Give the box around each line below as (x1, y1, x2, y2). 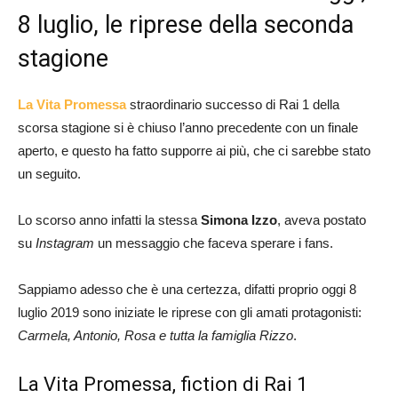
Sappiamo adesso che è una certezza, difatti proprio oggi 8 (18, 282, 356, 298)
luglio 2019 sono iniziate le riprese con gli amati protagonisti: (18, 305, 362, 321)
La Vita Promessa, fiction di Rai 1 (18, 373, 307, 396)
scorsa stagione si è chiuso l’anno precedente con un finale (18, 120, 358, 136)
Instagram (36, 235, 94, 251)
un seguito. (18, 166, 81, 182)
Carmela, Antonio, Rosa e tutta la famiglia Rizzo (18, 328, 293, 344)
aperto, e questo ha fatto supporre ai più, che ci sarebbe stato (18, 143, 370, 159)
